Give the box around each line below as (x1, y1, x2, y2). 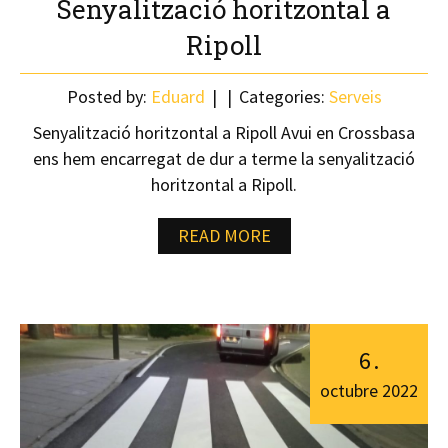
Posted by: (66, 85, 151, 108)
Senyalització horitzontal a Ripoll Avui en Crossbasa (33, 121, 415, 144)
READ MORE (177, 224, 271, 247)
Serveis (328, 85, 382, 108)
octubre (320, 379, 382, 402)
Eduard (150, 85, 205, 108)
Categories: (234, 85, 329, 108)
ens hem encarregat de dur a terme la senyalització (33, 147, 415, 170)
